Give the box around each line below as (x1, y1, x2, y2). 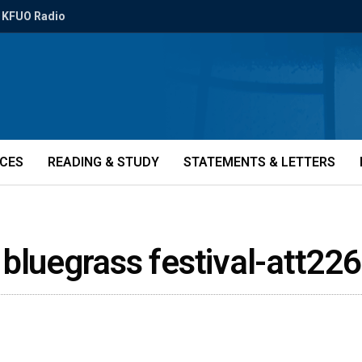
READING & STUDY (48, 154, 159, 170)
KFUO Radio (2, 10, 65, 23)
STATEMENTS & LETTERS (183, 154, 335, 170)
